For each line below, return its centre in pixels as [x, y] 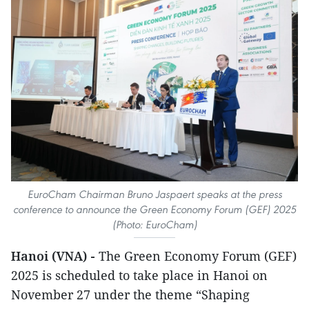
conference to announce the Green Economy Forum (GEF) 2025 [154, 210]
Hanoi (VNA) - [53, 256]
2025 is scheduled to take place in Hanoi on [139, 276]
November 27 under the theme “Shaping [130, 295]
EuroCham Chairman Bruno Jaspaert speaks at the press [154, 195]
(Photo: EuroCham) [154, 225]
